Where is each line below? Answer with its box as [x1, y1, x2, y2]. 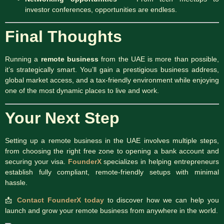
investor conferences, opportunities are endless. [25, 5, 177, 13]
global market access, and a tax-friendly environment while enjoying [5, 76, 219, 84]
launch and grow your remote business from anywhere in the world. [5, 206, 218, 215]
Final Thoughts [5, 27, 122, 46]
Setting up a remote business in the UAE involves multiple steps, [5, 136, 219, 144]
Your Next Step [5, 108, 119, 127]
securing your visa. [5, 157, 68, 165]
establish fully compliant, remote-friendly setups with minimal [5, 167, 219, 176]
